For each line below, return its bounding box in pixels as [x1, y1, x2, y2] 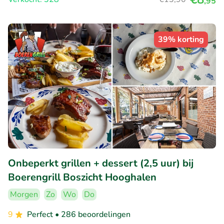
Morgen [10, 188, 38, 200]
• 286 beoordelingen [55, 208, 130, 220]
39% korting [158, 34, 204, 45]
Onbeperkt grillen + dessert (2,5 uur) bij [8, 156, 193, 170]
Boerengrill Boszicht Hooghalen [8, 170, 156, 184]
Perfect [27, 208, 55, 220]
